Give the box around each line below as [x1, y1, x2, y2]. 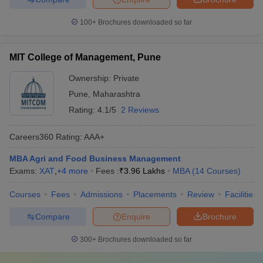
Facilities [225, 190, 257, 199]
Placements [133, 190, 177, 199]
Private [113, 73, 139, 83]
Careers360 [9, 131, 53, 141]
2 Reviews [121, 105, 159, 114]
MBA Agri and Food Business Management [9, 154, 181, 163]
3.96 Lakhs [124, 166, 165, 176]
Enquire [122, 211, 150, 221]
